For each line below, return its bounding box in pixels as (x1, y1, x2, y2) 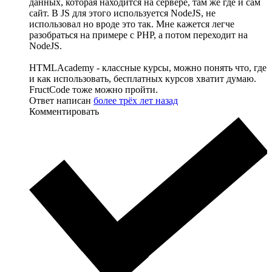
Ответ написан (29, 95, 93, 106)
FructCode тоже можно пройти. (29, 84, 158, 95)
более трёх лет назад (93, 95, 178, 106)
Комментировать (29, 106, 99, 117)
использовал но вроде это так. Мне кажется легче (29, 19, 234, 30)
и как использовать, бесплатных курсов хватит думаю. (29, 73, 256, 84)
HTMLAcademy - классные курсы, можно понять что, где (29, 63, 267, 73)
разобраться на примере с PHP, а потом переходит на (29, 30, 248, 41)
